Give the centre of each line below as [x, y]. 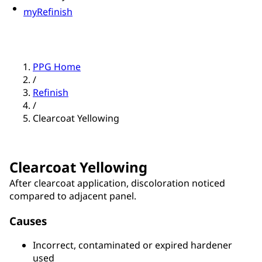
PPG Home [57, 67]
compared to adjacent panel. [73, 196]
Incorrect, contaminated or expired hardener [132, 245]
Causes [28, 220]
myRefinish [48, 12]
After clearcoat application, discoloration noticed [117, 183]
